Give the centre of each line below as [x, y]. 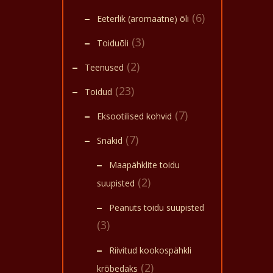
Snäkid [110, 140]
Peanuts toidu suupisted [157, 207]
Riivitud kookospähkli [150, 250]
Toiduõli [113, 43]
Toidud [98, 92]
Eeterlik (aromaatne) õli [143, 19]
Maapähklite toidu [144, 165]
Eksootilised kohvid [134, 116]
